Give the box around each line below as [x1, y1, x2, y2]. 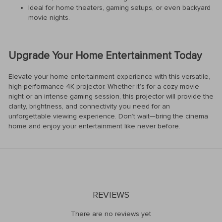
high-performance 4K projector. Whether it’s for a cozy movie [8, 82, 199, 91]
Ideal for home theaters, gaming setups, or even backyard [28, 3, 211, 12]
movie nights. [28, 13, 70, 22]
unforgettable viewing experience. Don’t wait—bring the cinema [8, 112, 208, 121]
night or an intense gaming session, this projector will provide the [8, 92, 214, 101]
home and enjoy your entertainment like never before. [8, 122, 180, 131]
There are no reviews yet [71, 210, 151, 219]
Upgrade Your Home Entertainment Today [8, 49, 202, 62]
